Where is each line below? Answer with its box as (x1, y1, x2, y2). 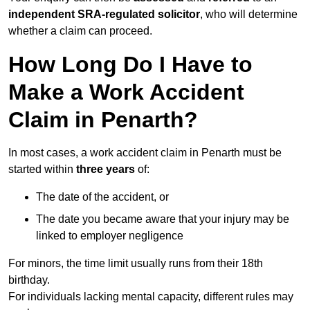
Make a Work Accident (8, 80, 244, 105)
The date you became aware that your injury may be (36, 213, 289, 226)
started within (8, 163, 76, 176)
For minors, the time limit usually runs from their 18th (8, 257, 263, 270)
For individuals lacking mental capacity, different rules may (8, 291, 293, 303)
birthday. (8, 274, 50, 286)
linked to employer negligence (36, 230, 183, 242)
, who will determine (200, 8, 298, 21)
